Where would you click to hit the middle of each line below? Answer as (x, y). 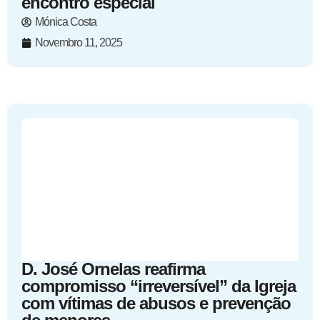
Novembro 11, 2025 (79, 42)
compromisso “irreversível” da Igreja (159, 286)
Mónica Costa (66, 22)
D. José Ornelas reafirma (113, 269)
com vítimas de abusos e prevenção (156, 303)
